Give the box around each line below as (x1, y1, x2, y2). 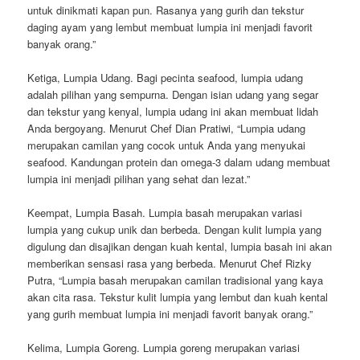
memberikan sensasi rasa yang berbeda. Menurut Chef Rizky (27, 255, 313, 271)
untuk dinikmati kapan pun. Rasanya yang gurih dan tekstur (27, 2, 305, 18)
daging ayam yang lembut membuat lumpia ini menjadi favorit (27, 18, 313, 35)
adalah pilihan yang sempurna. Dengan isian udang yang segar (27, 86, 319, 102)
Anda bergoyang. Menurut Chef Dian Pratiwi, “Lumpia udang (27, 120, 306, 136)
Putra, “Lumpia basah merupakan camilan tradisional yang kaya (27, 272, 324, 288)
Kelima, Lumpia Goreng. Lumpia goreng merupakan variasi (27, 339, 301, 355)
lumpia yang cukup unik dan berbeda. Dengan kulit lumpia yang (27, 221, 322, 237)
